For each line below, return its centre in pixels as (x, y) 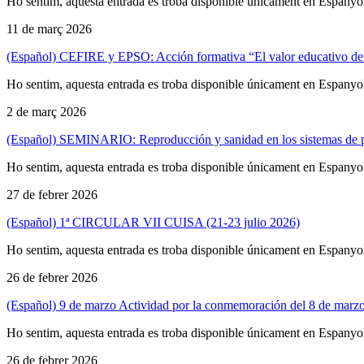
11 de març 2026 (49, 28)
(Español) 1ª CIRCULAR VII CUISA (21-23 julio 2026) (153, 222)
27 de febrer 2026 (52, 194)
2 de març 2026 (46, 111)
